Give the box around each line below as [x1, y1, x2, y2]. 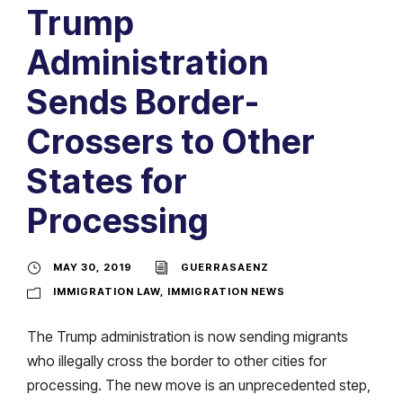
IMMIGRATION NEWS [167, 284, 285, 298]
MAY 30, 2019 [53, 260, 132, 273]
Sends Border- [27, 81, 260, 122]
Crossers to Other [27, 121, 316, 162]
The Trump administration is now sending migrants [27, 327, 348, 345]
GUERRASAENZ [181, 260, 269, 273]
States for [27, 160, 188, 201]
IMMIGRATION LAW [53, 284, 160, 298]
